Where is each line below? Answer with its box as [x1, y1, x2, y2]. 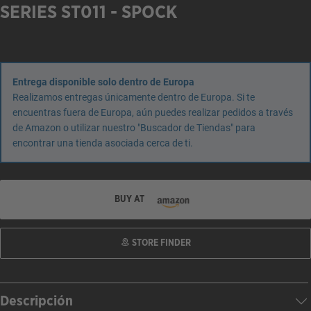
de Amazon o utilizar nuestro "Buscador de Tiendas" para [12, 122, 255, 133]
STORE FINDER [129, 238, 191, 248]
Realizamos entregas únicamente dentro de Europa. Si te [12, 92, 255, 103]
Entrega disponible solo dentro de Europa [12, 76, 194, 87]
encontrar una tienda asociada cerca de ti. [12, 137, 193, 149]
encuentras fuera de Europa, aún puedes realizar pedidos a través [12, 107, 293, 118]
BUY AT [114, 194, 146, 204]
